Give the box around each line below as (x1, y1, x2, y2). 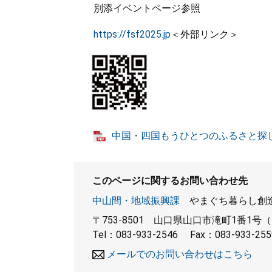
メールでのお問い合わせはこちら (107, 248, 253, 260)
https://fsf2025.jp (93, 29, 171, 40)
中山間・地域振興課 (92, 195, 180, 206)
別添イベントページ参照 (74, 2, 200, 14)
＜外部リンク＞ (171, 29, 239, 40)
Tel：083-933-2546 (92, 229, 178, 240)
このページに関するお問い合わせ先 (92, 175, 248, 186)
